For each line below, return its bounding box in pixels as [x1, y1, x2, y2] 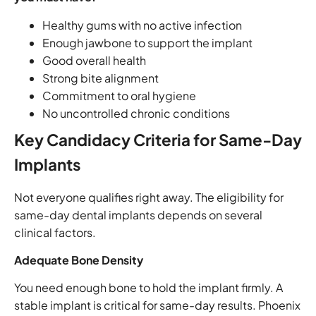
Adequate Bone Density [14, 252, 143, 267]
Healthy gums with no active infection [42, 17, 242, 32]
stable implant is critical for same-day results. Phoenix [14, 298, 300, 313]
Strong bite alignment [42, 70, 159, 85]
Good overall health [42, 52, 146, 68]
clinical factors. [14, 224, 96, 240]
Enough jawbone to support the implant [42, 35, 253, 50]
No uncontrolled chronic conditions [42, 105, 230, 121]
